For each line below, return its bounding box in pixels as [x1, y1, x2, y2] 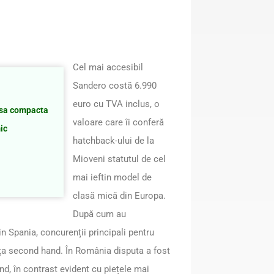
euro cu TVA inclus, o [73, 98, 160, 109]
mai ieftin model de [73, 171, 152, 183]
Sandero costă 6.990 [73, 80, 157, 91]
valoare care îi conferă [73, 116, 164, 128]
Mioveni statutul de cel [73, 153, 166, 165]
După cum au [73, 208, 126, 220]
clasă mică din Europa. [73, 190, 166, 201]
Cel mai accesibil [73, 61, 143, 73]
